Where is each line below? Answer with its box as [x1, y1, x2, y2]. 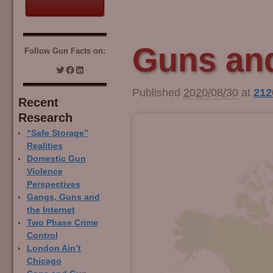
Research [18, 110, 73, 124]
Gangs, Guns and [26, 192, 100, 202]
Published [132, 87, 183, 99]
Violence [26, 166, 63, 176]
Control [26, 230, 58, 240]
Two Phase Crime [26, 218, 98, 227]
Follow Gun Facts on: [24, 46, 105, 55]
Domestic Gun [26, 154, 86, 163]
